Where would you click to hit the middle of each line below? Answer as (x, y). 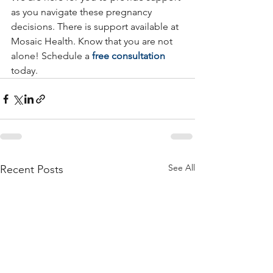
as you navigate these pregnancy (83, 12)
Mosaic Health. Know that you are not (93, 41)
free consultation (129, 56)
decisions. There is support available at (96, 27)
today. (24, 70)
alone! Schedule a (51, 56)
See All (182, 168)
